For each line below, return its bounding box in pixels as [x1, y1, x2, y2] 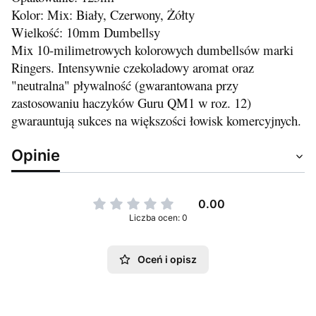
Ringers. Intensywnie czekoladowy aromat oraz [11, 59, 254, 76]
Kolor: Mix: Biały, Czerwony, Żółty [11, 6, 195, 23]
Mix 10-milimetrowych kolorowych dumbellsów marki [11, 41, 293, 59]
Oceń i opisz [138, 253, 197, 265]
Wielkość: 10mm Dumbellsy [11, 23, 160, 41]
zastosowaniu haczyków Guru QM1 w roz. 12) [11, 94, 251, 111]
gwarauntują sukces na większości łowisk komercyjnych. [11, 111, 301, 129]
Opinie [11, 145, 60, 164]
